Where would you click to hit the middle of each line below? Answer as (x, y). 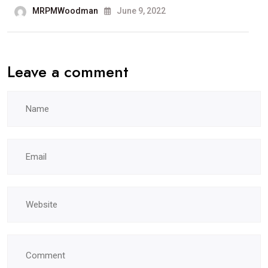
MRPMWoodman (65, 11)
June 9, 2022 (140, 11)
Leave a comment (68, 72)
